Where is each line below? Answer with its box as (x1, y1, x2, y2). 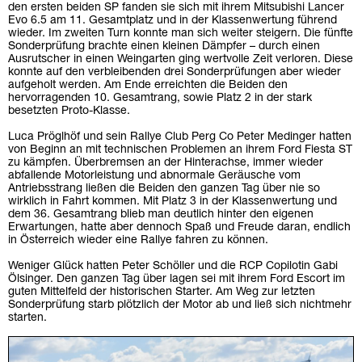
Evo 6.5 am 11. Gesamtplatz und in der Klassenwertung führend (8, 15, 337, 26)
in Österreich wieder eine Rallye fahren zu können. (8, 234, 268, 246)
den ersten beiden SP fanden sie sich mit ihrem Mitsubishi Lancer (8, 2, 344, 13)
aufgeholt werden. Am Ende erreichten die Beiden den (8, 79, 288, 90)
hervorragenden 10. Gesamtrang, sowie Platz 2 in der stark (8, 92, 312, 103)
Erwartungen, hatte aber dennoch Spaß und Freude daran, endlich (8, 221, 351, 233)
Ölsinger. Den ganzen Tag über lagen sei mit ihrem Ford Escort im (8, 273, 345, 284)
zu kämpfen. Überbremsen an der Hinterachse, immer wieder (8, 157, 323, 168)
